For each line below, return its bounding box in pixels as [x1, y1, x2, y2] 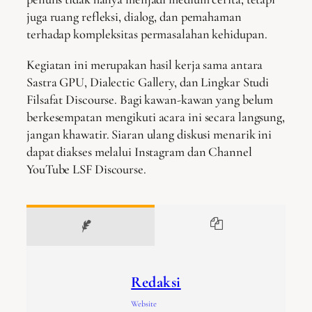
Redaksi [131, 273, 181, 292]
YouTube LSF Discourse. [26, 161, 146, 177]
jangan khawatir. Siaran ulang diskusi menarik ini [26, 126, 272, 142]
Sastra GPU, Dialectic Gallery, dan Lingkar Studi [26, 74, 270, 90]
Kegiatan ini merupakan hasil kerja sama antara [26, 56, 263, 72]
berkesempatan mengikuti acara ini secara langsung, [26, 109, 285, 125]
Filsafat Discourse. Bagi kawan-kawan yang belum [26, 91, 274, 107]
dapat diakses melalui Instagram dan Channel [26, 143, 252, 159]
